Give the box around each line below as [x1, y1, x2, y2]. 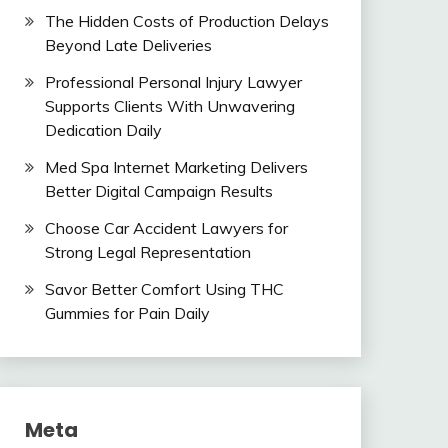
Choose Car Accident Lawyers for [44, 217, 288, 238]
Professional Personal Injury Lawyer [44, 72, 302, 93]
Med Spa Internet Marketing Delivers [44, 156, 308, 177]
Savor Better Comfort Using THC [44, 278, 284, 299]
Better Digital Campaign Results [44, 180, 273, 201]
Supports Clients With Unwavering [44, 96, 295, 117]
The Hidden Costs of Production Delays [44, 11, 329, 32]
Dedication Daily [44, 120, 162, 141]
